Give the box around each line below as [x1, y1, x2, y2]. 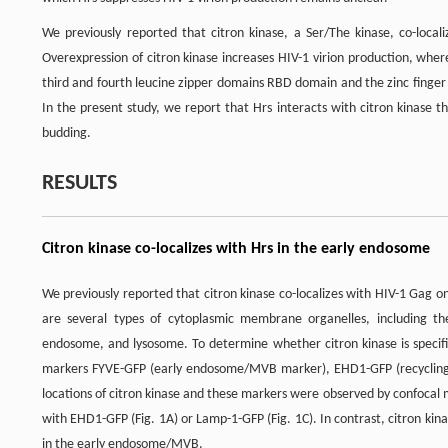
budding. [42, 125, 91, 141]
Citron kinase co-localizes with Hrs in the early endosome [42, 240, 430, 257]
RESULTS [42, 171, 117, 195]
